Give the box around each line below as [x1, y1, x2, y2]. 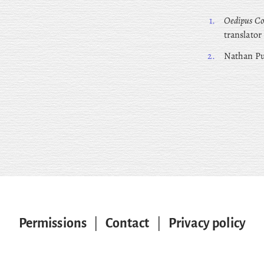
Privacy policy [168, 216, 246, 231]
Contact [105, 216, 150, 231]
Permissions [19, 216, 87, 231]
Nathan [223, 49, 253, 63]
